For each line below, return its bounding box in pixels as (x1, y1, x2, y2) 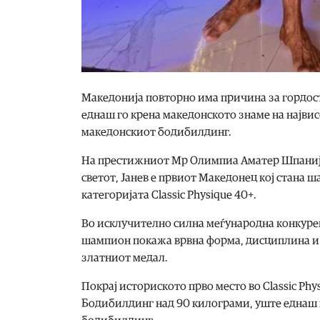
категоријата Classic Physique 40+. (81, 189, 256, 201)
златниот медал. (81, 251, 168, 264)
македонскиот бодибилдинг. (81, 126, 231, 138)
